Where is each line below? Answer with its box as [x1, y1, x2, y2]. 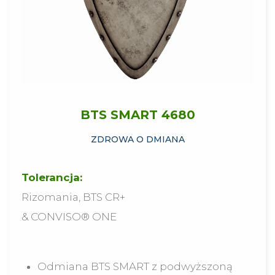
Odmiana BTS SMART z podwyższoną [37, 260, 233, 273]
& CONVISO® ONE [21, 210, 117, 223]
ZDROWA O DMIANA [90, 133, 185, 145]
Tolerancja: [21, 171, 82, 184]
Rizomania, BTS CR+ [21, 190, 125, 203]
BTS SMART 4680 [80, 107, 195, 122]
